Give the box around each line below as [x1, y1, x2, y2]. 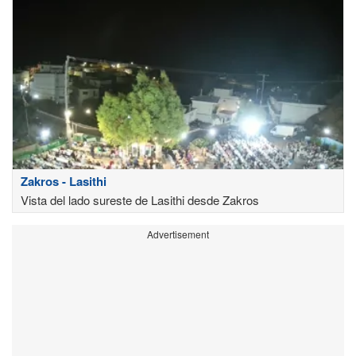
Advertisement [147, 226, 209, 241]
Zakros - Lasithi [21, 172, 106, 190]
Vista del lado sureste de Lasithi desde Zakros [21, 191, 259, 208]
